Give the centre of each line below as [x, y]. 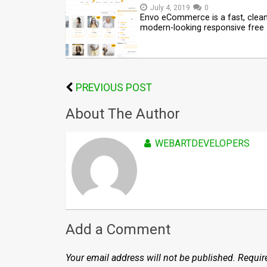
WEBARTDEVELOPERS [202, 143]
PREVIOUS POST [114, 88]
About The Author [123, 114]
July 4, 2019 [170, 8]
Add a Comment [118, 229]
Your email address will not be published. [150, 258]
